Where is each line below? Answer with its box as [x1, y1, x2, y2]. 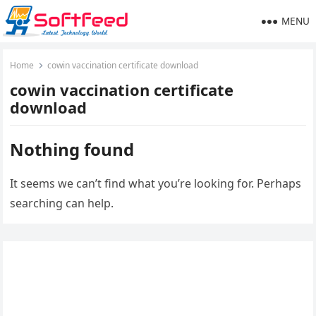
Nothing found [10, 138, 135, 161]
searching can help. [10, 195, 114, 211]
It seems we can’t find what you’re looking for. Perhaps [10, 176, 302, 191]
